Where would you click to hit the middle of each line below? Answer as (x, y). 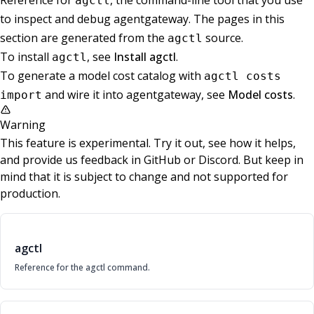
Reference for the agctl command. (82, 268)
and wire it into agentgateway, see (135, 95)
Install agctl (145, 57)
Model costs (260, 95)
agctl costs (243, 76)
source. (223, 38)
